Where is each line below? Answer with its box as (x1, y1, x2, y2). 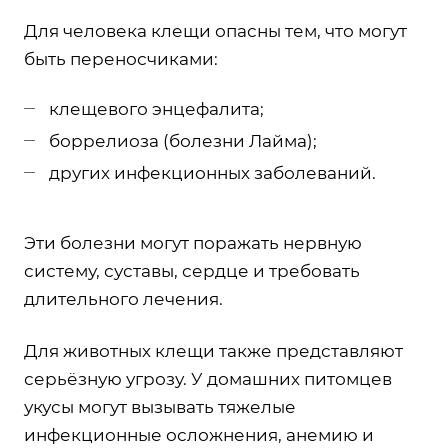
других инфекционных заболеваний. (49, 163, 376, 184)
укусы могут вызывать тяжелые (24, 397, 296, 418)
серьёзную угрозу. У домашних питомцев (24, 369, 392, 390)
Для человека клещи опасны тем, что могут (24, 21, 407, 42)
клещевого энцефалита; (49, 99, 264, 120)
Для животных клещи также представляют (24, 341, 403, 362)
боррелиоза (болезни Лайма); (49, 131, 317, 152)
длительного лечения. (24, 289, 223, 310)
